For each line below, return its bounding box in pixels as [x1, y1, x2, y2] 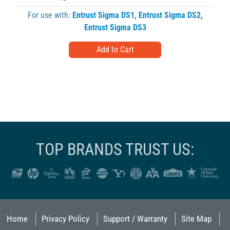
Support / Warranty [103, 214, 167, 224]
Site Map [181, 214, 212, 224]
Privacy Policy [41, 214, 89, 224]
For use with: [27, 10, 72, 20]
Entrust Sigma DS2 [138, 10, 201, 20]
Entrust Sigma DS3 [84, 23, 146, 32]
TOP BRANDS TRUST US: [36, 140, 194, 159]
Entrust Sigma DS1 [72, 10, 135, 20]
